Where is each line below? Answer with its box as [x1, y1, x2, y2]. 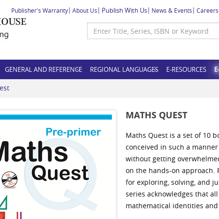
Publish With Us [102, 6, 147, 15]
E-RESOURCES [166, 65, 206, 74]
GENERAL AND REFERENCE [5, 65, 82, 74]
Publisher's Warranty [11, 6, 68, 14]
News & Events [152, 6, 192, 14]
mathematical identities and [125, 201, 218, 210]
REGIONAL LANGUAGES [90, 65, 158, 74]
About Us [72, 6, 97, 14]
